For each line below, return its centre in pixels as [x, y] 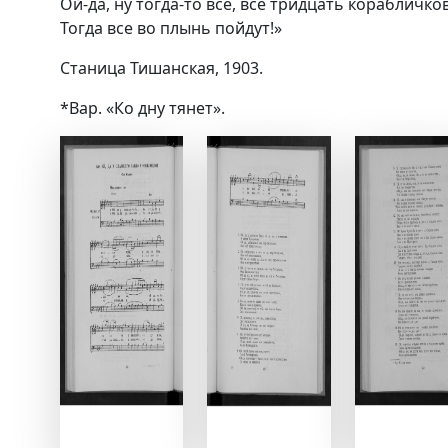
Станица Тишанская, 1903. [161, 68]
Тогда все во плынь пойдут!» [171, 28]
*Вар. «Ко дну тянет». [142, 108]
